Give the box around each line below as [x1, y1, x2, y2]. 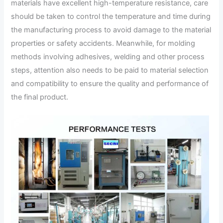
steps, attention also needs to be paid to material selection [11, 65, 209, 75]
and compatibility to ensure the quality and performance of [11, 79, 209, 88]
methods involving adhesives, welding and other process [11, 52, 205, 61]
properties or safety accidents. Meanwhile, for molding [11, 38, 196, 48]
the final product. [11, 92, 69, 102]
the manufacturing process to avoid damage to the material [11, 25, 212, 34]
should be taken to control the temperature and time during [11, 11, 211, 21]
